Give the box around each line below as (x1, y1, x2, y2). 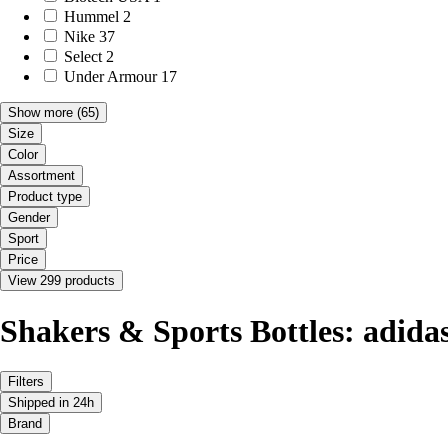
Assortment (8, 168, 75, 184)
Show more (8, 105, 73, 121)
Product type (8, 189, 82, 205)
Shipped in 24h (8, 395, 94, 411)
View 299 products (8, 273, 115, 289)
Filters (8, 374, 44, 390)
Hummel (64, 8, 119, 26)
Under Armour (64, 68, 157, 86)
